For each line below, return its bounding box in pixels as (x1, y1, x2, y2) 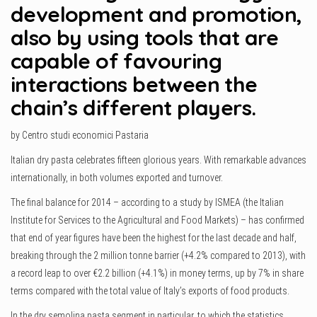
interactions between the (11, 71, 258, 98)
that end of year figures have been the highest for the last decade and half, (11, 232, 296, 244)
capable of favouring (11, 47, 221, 75)
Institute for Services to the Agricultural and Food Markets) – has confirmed (11, 214, 304, 226)
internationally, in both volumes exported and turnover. (11, 172, 223, 184)
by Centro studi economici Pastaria (11, 129, 149, 142)
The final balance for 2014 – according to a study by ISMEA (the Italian (11, 197, 284, 209)
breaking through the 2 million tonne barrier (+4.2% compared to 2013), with (11, 250, 306, 262)
